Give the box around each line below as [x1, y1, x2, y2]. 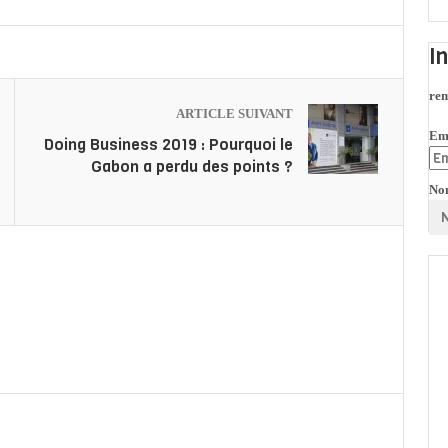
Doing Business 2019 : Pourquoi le [44, 133, 294, 155]
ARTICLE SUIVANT [176, 105, 294, 121]
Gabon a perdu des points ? [91, 155, 294, 177]
